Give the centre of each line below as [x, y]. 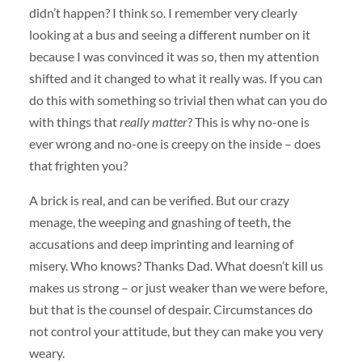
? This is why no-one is [248, 122]
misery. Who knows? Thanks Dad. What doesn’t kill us [176, 266]
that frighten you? [78, 166]
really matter [153, 122]
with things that [74, 122]
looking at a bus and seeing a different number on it [169, 35]
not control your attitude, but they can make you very [176, 331]
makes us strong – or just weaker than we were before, [178, 288]
